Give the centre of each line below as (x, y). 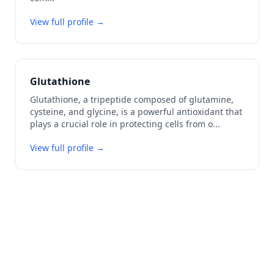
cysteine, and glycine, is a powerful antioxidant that (136, 112)
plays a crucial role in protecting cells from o (121, 124)
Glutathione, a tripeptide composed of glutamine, (132, 99)
